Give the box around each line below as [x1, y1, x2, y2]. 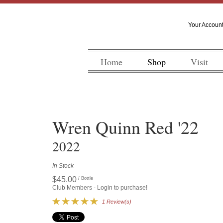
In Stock [52, 162, 74, 170]
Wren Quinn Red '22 [52, 115, 199, 139]
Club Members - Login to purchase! [52, 184, 148, 192]
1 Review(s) [102, 199, 132, 205]
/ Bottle [78, 176, 94, 181]
